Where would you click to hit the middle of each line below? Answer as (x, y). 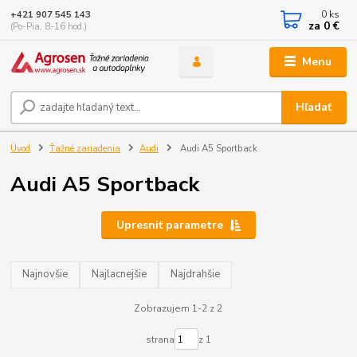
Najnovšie (45, 275)
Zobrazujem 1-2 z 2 (178, 308)
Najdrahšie (196, 275)
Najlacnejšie (120, 275)
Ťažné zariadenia (85, 149)
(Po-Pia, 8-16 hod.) (49, 26)
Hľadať (314, 107)
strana (160, 339)
